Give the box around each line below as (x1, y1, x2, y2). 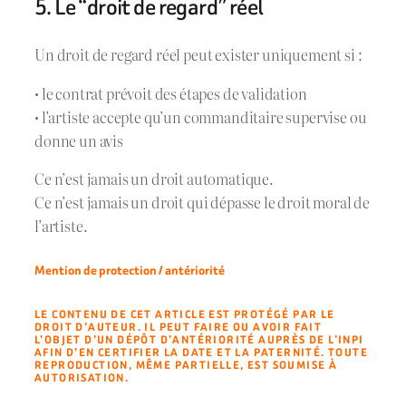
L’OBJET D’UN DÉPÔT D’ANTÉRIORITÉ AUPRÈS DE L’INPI (34, 332, 364, 349)
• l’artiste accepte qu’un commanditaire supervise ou (34, 105, 367, 128)
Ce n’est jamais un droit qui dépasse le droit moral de (34, 191, 371, 214)
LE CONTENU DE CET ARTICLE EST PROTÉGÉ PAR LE (34, 306, 335, 324)
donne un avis (34, 129, 123, 151)
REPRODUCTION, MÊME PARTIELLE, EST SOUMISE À (34, 357, 338, 374)
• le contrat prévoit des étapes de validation (34, 82, 307, 104)
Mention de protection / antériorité (34, 261, 225, 279)
